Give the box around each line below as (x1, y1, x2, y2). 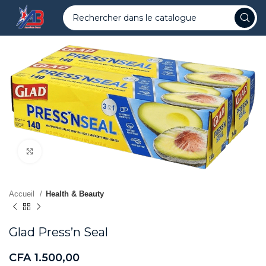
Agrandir (42, 147, 74, 156)
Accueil (9, 189, 37, 199)
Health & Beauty (46, 189, 104, 199)
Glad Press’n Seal (9, 225, 108, 240)
